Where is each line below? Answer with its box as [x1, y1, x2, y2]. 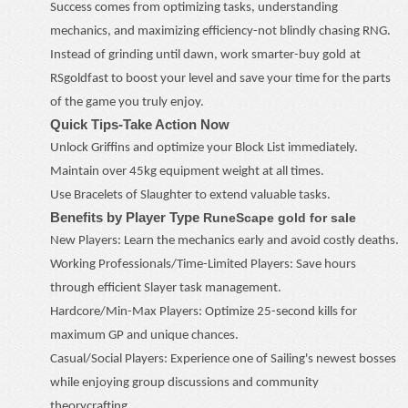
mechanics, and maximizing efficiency [50, 25, 253, 38]
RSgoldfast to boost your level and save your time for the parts [50, 72, 391, 86]
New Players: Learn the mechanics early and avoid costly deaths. [50, 234, 399, 248]
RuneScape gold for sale [203, 210, 356, 225]
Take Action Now [123, 117, 229, 132]
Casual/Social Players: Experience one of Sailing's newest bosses [50, 352, 396, 366]
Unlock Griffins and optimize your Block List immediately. [50, 141, 358, 155]
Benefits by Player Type [50, 209, 203, 225]
